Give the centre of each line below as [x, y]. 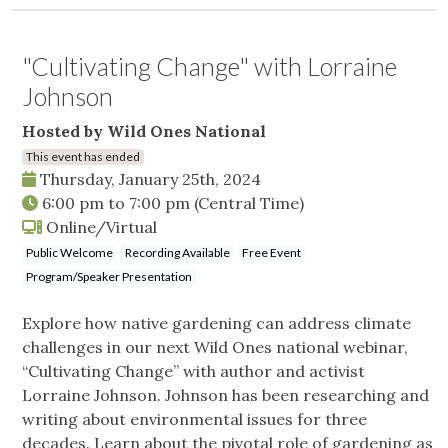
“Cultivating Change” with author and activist [193, 371]
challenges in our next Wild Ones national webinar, [215, 347]
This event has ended [83, 157]
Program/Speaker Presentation [109, 277]
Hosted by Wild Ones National [144, 131]
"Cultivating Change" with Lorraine [209, 66]
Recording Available [177, 253]
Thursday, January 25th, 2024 [148, 179]
